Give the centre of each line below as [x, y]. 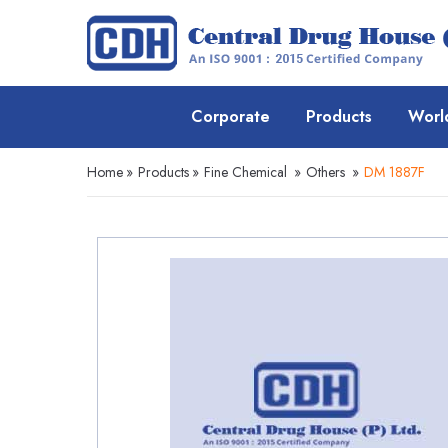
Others [325, 172]
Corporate [230, 116]
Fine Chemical [245, 172]
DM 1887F [392, 172]
